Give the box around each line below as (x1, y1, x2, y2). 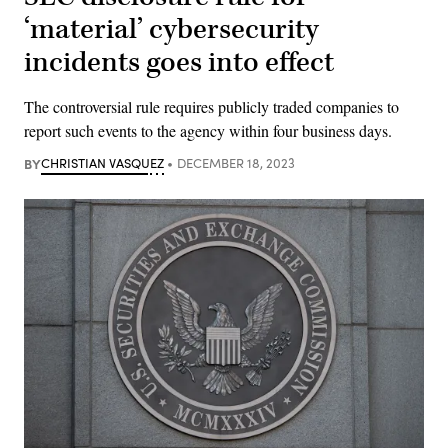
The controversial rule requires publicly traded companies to (24, 95, 399, 117)
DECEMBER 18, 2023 (176, 153, 295, 172)
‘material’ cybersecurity (24, 10, 319, 48)
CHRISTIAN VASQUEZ (41, 153, 164, 172)
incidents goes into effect (24, 43, 334, 81)
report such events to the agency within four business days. (24, 119, 392, 141)
